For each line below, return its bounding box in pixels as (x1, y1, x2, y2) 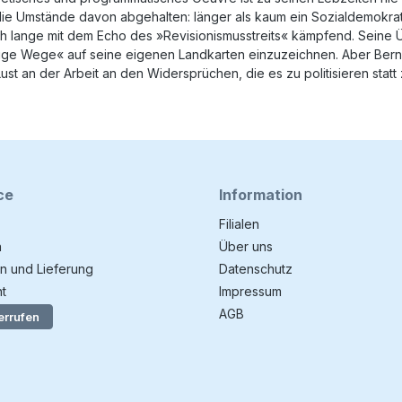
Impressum (219, 284, 282, 299)
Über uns (219, 239, 273, 254)
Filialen (219, 216, 259, 232)
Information (219, 186, 302, 204)
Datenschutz (219, 261, 293, 276)
